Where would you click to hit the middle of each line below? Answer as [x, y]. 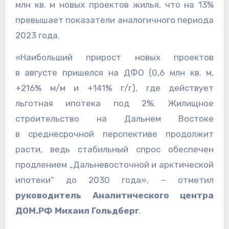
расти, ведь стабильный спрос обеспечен [114, 149]
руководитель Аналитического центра [114, 195]
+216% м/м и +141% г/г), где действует [114, 88]
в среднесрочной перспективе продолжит [114, 134]
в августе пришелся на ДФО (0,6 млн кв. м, [114, 72]
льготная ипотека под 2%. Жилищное [114, 103]
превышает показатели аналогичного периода [114, 20]
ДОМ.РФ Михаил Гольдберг [77, 210]
